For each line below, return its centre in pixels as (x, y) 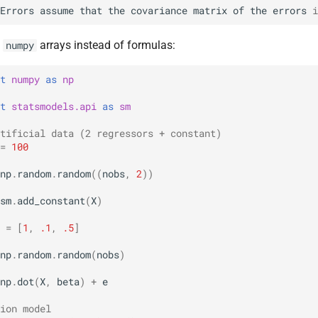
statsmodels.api (54, 106)
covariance (159, 10)
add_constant (51, 201)
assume (57, 10)
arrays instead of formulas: (106, 45)
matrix (210, 10)
